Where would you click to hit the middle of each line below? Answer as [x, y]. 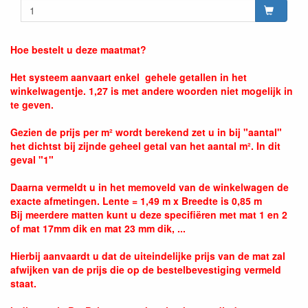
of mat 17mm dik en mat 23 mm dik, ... [98, 228]
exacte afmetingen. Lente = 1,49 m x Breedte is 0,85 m [136, 200]
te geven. [32, 104]
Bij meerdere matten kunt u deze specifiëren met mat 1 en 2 [149, 214]
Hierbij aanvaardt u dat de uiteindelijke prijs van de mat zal [148, 255]
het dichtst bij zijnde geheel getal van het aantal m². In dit [145, 145]
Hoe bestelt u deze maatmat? [78, 49]
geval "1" [32, 159]
